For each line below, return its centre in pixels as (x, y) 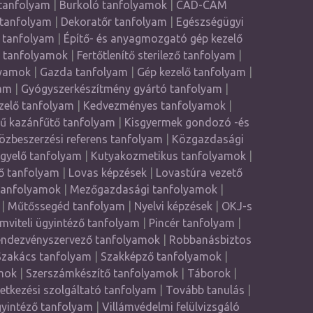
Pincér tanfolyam (191, 223)
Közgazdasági (208, 139)
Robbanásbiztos (210, 240)
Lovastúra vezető (199, 173)
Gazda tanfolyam (83, 72)
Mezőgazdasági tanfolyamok (144, 189)
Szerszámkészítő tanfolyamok (102, 273)
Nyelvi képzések (173, 206)
